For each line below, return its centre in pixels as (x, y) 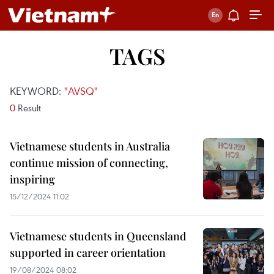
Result (28, 108)
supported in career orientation (88, 253)
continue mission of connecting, (89, 163)
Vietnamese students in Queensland (98, 236)
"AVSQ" (81, 91)
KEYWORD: (37, 91)
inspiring (32, 179)
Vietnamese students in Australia (90, 146)
